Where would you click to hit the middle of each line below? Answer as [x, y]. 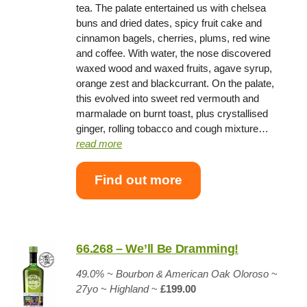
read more [99, 143]
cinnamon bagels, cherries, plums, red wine [173, 38]
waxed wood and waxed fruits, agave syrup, [174, 68]
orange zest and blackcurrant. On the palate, [175, 83]
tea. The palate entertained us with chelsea [171, 8]
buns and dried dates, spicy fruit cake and [169, 23]
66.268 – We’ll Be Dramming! [158, 248]
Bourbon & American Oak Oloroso [193, 273]
